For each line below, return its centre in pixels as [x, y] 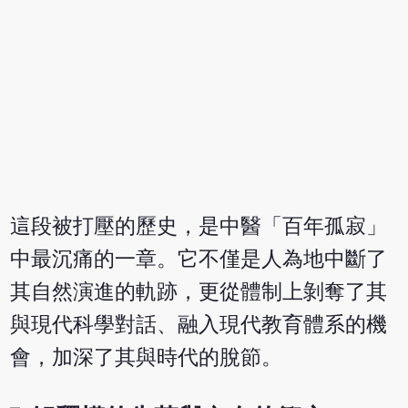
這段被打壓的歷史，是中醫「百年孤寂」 [199, 226]
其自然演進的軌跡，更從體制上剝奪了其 [199, 291]
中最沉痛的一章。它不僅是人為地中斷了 [199, 259]
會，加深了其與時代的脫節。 [147, 357]
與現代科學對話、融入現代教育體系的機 [199, 324]
